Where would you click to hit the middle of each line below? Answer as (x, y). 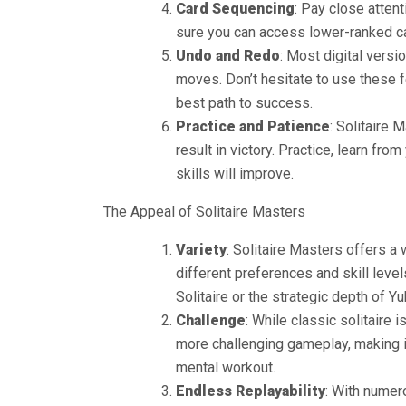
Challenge (211, 320)
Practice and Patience (253, 126)
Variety (201, 250)
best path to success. (244, 103)
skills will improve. (235, 174)
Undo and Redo (228, 56)
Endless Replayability (251, 391)
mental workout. (226, 367)
